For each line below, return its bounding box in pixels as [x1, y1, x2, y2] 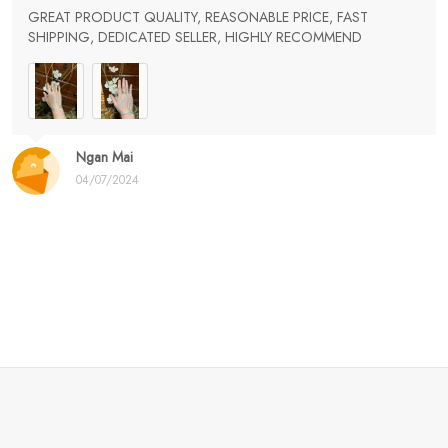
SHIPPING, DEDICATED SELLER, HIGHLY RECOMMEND [28, 26, 362, 47]
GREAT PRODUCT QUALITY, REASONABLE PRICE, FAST [28, 6, 368, 27]
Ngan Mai [76, 146, 133, 167]
